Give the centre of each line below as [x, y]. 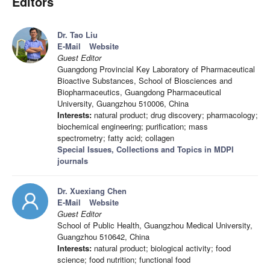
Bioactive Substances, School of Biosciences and [145, 81]
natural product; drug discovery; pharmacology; [175, 115]
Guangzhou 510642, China [103, 237]
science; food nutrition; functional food [124, 260]
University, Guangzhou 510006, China [123, 104]
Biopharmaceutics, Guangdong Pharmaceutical [139, 92]
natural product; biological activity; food [161, 248]
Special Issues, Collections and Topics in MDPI [146, 149]
